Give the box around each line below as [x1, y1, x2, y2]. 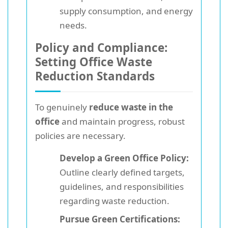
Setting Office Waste [35, 53, 152, 70]
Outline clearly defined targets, [60, 166, 185, 178]
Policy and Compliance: [35, 39, 167, 55]
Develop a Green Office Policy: [60, 152, 189, 164]
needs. [60, 19, 87, 31]
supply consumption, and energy [60, 5, 193, 17]
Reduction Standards [35, 68, 155, 84]
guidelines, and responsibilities [60, 180, 184, 192]
